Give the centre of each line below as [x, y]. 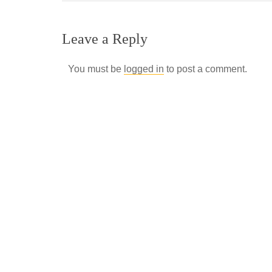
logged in [144, 69]
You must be [96, 69]
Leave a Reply [105, 39]
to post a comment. [206, 69]
